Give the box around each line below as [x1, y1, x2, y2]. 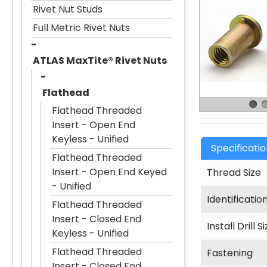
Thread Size [206, 165, 261, 179]
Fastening [206, 246, 253, 260]
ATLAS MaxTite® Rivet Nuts [33, 54, 167, 67]
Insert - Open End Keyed [52, 165, 167, 179]
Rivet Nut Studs [33, 2, 103, 16]
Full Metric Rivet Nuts [33, 21, 130, 35]
